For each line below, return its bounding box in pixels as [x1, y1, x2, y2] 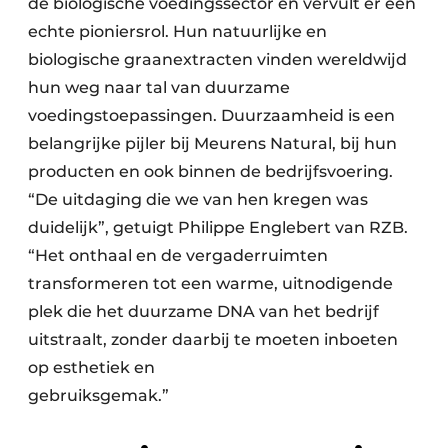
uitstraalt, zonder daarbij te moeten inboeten [28, 329, 398, 349]
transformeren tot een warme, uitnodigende [28, 273, 393, 293]
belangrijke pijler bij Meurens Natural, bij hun [28, 133, 397, 153]
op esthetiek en [28, 357, 155, 377]
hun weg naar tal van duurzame [28, 77, 290, 97]
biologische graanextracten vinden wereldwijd [28, 49, 407, 69]
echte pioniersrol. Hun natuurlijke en [28, 21, 327, 41]
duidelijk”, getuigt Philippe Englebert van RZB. [28, 217, 408, 237]
